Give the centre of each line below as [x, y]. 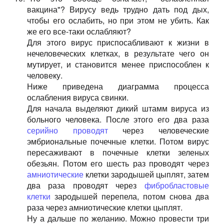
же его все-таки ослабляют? [79, 31]
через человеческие [158, 130]
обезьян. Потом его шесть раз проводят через [118, 163]
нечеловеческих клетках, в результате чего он [118, 53]
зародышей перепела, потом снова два [129, 196]
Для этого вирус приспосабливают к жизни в [118, 42]
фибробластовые [177, 185]
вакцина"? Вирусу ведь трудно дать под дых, [118, 9]
